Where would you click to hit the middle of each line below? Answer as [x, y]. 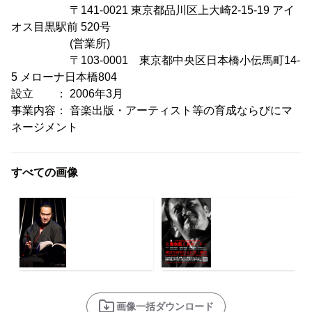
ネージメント [45, 127]
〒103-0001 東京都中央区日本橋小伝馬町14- [156, 61]
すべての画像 [45, 173]
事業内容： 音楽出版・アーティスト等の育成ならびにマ [152, 111]
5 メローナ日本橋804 [64, 77]
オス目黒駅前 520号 [61, 27]
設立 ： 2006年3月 [67, 94]
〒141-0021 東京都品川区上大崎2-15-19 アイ [153, 10]
